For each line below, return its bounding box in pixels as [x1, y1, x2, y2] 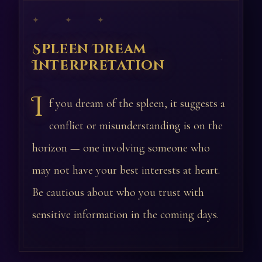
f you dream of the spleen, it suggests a [49, 96, 225, 111]
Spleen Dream [32, 40, 147, 58]
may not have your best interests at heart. [32, 163, 220, 177]
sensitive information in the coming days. [32, 208, 219, 222]
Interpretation [32, 57, 165, 74]
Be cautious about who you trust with [32, 185, 204, 199]
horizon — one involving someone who [32, 141, 210, 155]
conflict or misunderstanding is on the [49, 119, 223, 133]
